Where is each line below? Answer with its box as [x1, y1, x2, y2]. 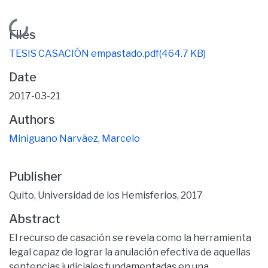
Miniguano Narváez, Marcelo [9, 132, 140, 144]
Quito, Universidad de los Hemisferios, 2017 [9, 189, 203, 201]
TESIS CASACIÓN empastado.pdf [9, 47, 159, 59]
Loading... [11, 22, 54, 33]
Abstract [9, 211, 60, 226]
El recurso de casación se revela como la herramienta [9, 232, 251, 243]
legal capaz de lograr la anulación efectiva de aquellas [9, 246, 251, 258]
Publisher [9, 169, 62, 184]
